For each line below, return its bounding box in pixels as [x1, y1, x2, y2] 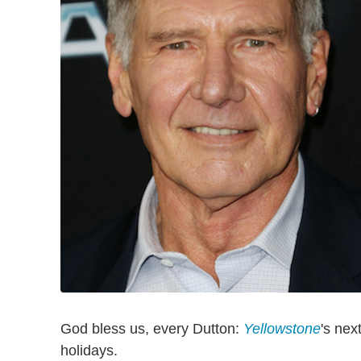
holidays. [60, 342, 118, 359]
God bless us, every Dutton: [60, 320, 243, 337]
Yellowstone [243, 320, 321, 337]
